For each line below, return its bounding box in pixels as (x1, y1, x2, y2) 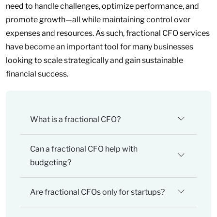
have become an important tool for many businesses (6, 42, 193, 51)
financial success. (6, 69, 68, 78)
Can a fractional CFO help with (30, 144, 138, 154)
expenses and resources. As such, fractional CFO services (6, 29, 210, 38)
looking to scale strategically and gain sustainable (6, 56, 183, 65)
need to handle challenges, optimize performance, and (6, 1, 199, 11)
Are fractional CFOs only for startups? (30, 187, 165, 197)
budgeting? (30, 158, 71, 167)
